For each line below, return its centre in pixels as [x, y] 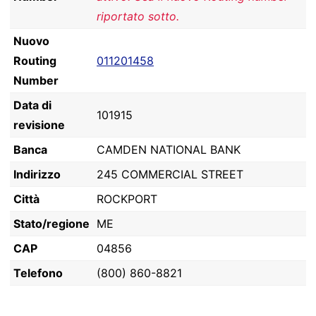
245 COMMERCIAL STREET [170, 174]
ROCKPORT [127, 199]
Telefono [38, 273]
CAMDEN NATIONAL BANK [169, 150]
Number [36, 80]
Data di [32, 105]
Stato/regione [51, 224]
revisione [39, 125]
